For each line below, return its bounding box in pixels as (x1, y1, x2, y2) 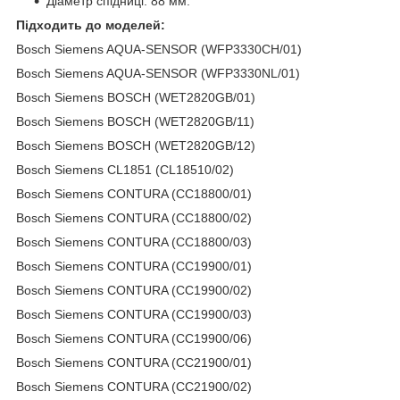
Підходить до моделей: (16, 17, 165, 32)
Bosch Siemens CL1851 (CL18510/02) (16, 162, 234, 177)
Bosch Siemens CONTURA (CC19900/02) (16, 282, 252, 297)
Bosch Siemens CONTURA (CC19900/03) (16, 306, 252, 321)
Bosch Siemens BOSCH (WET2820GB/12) (16, 137, 255, 153)
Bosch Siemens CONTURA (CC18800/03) (16, 234, 252, 249)
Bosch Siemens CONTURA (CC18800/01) (16, 186, 252, 201)
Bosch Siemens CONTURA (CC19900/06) (16, 330, 252, 346)
